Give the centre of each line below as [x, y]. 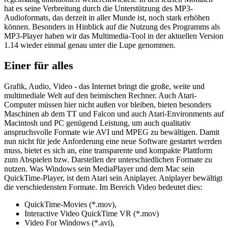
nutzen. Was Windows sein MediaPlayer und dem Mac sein [99, 169]
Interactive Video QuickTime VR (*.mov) [92, 214]
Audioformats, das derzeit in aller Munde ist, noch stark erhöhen [107, 17]
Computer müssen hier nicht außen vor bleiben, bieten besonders [108, 105]
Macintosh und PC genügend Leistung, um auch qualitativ [97, 123]
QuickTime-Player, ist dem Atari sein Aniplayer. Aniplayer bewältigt [113, 178]
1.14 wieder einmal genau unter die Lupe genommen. [90, 45]
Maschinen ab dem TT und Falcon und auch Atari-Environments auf [114, 114]
